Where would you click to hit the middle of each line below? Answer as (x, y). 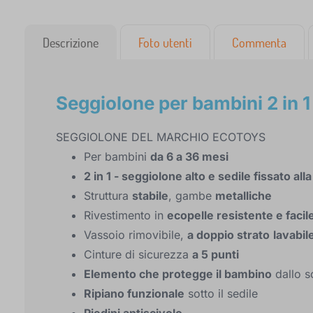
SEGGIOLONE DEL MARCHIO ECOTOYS (161, 137)
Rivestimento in (125, 215)
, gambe (192, 196)
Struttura (108, 196)
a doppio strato (228, 235)
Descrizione (71, 43)
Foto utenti (165, 43)
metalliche (243, 196)
